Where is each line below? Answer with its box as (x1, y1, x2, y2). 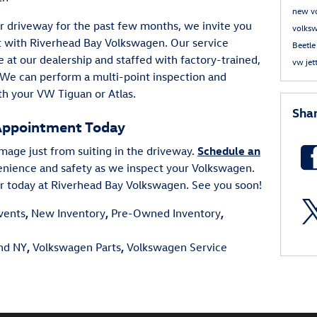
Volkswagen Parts (33, 240, 121, 254)
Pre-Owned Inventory (111, 206, 221, 220)
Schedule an (197, 144, 260, 158)
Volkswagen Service (127, 240, 227, 254)
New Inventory (31, 206, 105, 220)
